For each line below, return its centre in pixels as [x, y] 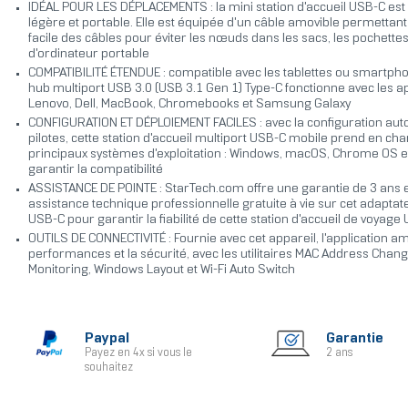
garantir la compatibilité [95, 170]
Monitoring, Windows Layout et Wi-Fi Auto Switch [161, 270]
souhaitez [108, 368]
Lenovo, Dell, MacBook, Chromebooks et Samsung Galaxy [189, 105]
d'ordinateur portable [88, 55]
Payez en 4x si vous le [138, 354]
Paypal [107, 339]
